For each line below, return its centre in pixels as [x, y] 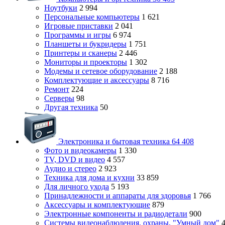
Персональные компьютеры [92, 17]
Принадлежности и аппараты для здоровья [118, 196]
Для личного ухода [77, 187]
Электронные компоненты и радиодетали [116, 214]
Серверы [59, 98]
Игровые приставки [79, 26]
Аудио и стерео [70, 168]
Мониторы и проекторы [86, 62]
